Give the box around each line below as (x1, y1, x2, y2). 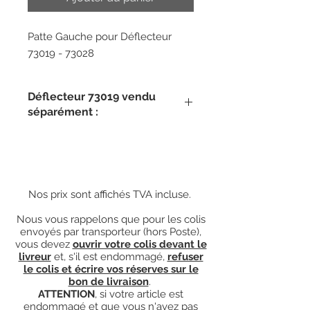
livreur (18, 250, 51, 263)
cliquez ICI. (122, 131, 173, 143)
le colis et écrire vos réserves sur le (23, 262, 199, 275)
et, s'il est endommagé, (51, 250, 167, 263)
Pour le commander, (28, 131, 122, 143)
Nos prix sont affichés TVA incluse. (28, 188, 194, 201)
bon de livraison (68, 275, 149, 288)
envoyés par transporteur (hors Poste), (20, 225, 201, 238)
